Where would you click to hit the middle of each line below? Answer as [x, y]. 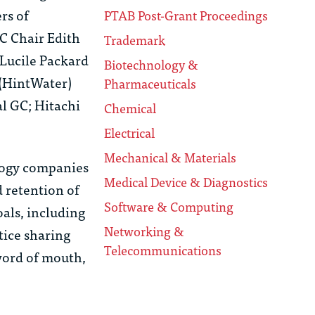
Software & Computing [169, 207]
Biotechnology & [152, 65]
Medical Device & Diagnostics [186, 182]
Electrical [130, 133]
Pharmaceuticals [150, 84]
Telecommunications [163, 250]
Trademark [135, 40]
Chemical [130, 108]
